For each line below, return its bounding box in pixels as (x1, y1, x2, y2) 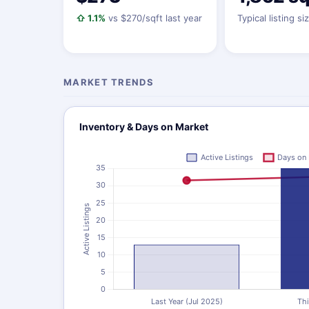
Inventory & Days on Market (79, 121, 208, 132)
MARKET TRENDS (63, 77, 154, 88)
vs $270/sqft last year (106, 12, 202, 23)
